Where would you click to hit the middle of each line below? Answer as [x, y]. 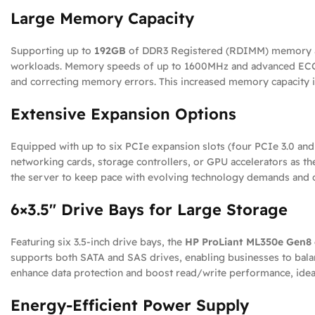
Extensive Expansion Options [123, 114]
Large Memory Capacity [102, 18]
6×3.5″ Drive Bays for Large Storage [149, 210]
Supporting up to [52, 51]
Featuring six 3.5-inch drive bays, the [98, 242]
